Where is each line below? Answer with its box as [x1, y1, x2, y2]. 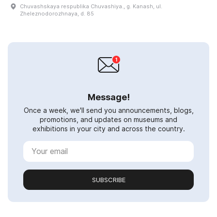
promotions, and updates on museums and [40, 115, 177, 124]
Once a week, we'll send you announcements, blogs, [23, 106, 194, 114]
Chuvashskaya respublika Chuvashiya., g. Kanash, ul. [20, 2, 162, 10]
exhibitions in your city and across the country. [32, 124, 185, 133]
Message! [87, 92, 130, 102]
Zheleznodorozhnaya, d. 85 [20, 10, 94, 17]
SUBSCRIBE [92, 175, 125, 184]
